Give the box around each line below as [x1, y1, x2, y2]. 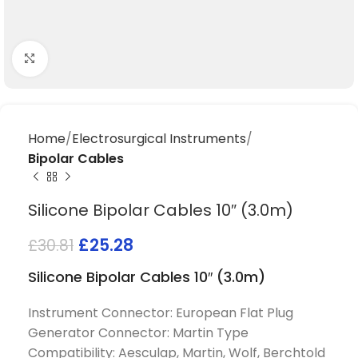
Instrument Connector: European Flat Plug [28, 304, 293, 322]
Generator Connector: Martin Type [28, 324, 249, 342]
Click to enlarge [47, 50, 144, 67]
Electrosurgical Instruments [72, 129, 246, 148]
